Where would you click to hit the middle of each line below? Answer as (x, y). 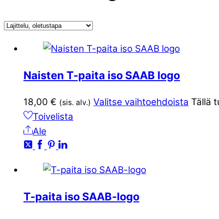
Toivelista (53, 117)
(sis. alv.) (75, 103)
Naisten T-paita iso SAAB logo (102, 76)
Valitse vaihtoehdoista (141, 102)
